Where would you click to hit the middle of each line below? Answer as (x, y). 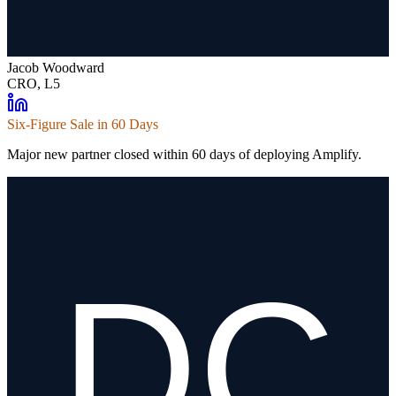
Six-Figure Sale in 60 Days (83, 125)
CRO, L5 (34, 84)
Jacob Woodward (56, 68)
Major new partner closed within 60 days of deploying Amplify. (184, 155)
